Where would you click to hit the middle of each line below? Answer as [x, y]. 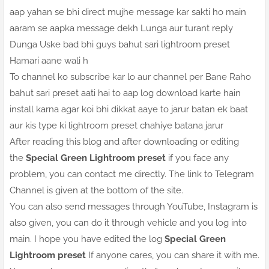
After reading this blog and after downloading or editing [124, 142]
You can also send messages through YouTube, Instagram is [134, 207]
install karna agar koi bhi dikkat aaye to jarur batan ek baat [129, 110]
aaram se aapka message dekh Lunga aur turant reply [121, 29]
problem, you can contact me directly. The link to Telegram [132, 174]
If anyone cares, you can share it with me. [173, 255]
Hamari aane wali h [49, 61]
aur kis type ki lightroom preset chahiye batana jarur [116, 126]
